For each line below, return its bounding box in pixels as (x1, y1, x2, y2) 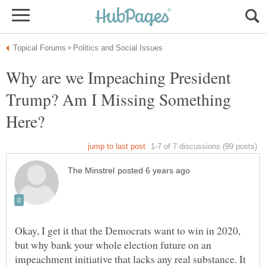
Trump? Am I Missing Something (6, 88, 231, 110)
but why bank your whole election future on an (15, 237, 211, 252)
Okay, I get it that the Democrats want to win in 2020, (15, 223, 240, 238)
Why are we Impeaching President (6, 66, 231, 88)
